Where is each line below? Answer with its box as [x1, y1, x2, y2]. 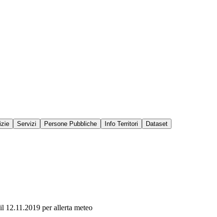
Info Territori [105, 120, 138, 128]
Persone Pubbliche [44, 120, 97, 128]
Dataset [146, 120, 168, 128]
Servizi [17, 120, 36, 128]
